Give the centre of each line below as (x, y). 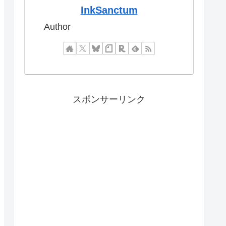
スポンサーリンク (109, 99)
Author (57, 27)
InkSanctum (109, 10)
